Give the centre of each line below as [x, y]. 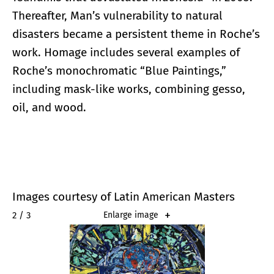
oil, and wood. [49, 107]
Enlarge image [131, 215]
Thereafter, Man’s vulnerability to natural [117, 15]
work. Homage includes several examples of [126, 52]
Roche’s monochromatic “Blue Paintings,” [119, 70]
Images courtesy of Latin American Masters [124, 196]
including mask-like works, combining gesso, [129, 89]
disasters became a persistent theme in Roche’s [136, 34]
